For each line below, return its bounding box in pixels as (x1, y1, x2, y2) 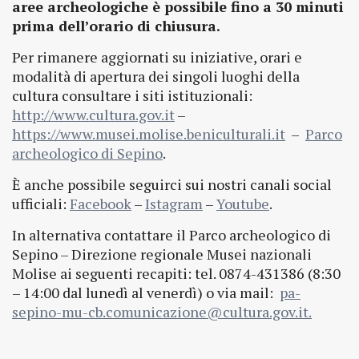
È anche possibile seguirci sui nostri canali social (12, 175, 332, 194)
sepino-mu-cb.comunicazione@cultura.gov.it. (12, 302, 312, 321)
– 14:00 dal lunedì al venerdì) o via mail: (12, 283, 280, 302)
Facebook (70, 194, 131, 213)
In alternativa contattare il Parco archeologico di (12, 225, 331, 244)
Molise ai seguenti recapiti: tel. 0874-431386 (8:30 (12, 264, 341, 283)
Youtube (216, 194, 269, 213)
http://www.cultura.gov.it (12, 105, 175, 124)
